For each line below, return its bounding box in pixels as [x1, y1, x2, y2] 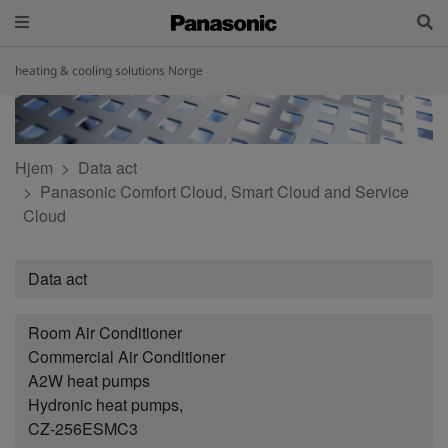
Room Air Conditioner [28, 321, 182, 345]
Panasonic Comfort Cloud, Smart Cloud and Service [40, 180, 409, 204]
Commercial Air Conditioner [28, 345, 225, 369]
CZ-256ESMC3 [28, 417, 138, 441]
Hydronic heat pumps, [28, 393, 183, 417]
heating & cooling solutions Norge [15, 62, 203, 79]
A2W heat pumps [28, 369, 150, 393]
